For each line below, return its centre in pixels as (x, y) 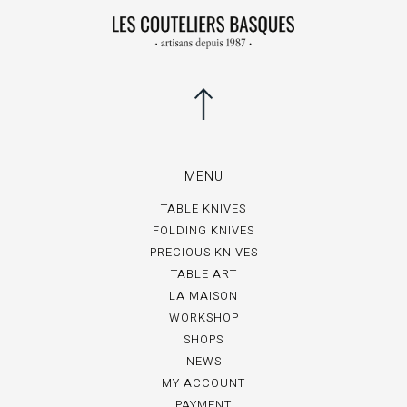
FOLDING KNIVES (203, 230)
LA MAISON (203, 295)
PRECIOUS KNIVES (203, 252)
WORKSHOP (203, 317)
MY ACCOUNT (203, 382)
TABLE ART (203, 273)
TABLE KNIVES (203, 208)
